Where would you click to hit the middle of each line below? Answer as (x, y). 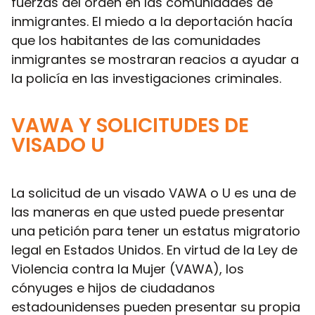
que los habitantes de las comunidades (136, 40)
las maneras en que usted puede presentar (148, 212)
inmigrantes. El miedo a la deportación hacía (152, 21)
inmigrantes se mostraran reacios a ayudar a (155, 59)
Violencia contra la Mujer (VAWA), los (128, 269)
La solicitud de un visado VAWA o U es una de (154, 193)
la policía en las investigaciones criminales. (146, 78)
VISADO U (58, 145)
